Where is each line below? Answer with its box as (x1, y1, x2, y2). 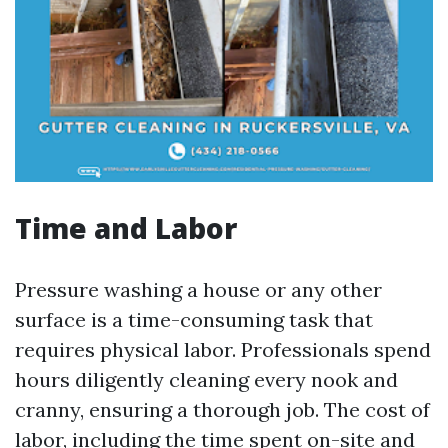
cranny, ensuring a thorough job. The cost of (15, 397, 430, 422)
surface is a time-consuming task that (15, 307, 373, 332)
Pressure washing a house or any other (15, 277, 382, 302)
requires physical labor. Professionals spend (15, 337, 431, 362)
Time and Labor (15, 209, 237, 247)
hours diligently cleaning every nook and (15, 367, 398, 392)
